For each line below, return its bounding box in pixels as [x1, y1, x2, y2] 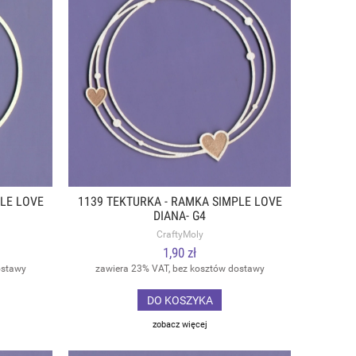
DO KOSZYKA [146, 293, 213, 307]
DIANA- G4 [153, 208, 206, 223]
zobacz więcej [152, 319, 207, 331]
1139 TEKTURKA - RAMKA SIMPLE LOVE [77, 194, 282, 209]
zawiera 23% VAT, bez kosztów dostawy [95, 262, 265, 274]
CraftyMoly [156, 228, 203, 240]
